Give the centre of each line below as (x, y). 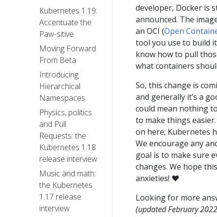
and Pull (53, 124)
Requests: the (63, 136)
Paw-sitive (56, 34)
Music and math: (68, 174)
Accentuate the (65, 23)
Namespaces (62, 98)
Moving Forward (68, 49)
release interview (68, 159)
